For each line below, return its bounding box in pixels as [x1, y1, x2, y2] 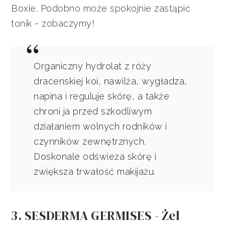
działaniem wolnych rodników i [34, 121, 167, 132]
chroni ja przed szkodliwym [34, 105, 152, 117]
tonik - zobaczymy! [11, 18, 95, 29]
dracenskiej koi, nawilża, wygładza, [34, 75, 187, 86]
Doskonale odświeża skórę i [34, 151, 157, 162]
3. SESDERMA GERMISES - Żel [11, 206, 180, 224]
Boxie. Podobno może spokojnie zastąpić [11, 3, 191, 14]
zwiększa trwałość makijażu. [34, 166, 156, 177]
